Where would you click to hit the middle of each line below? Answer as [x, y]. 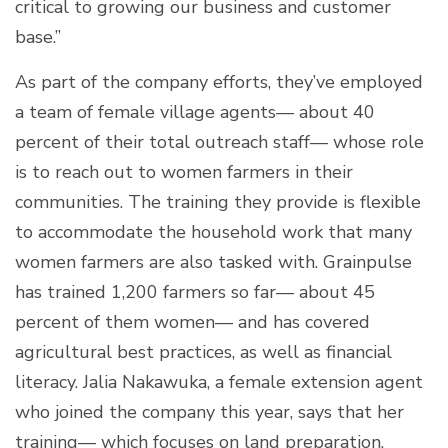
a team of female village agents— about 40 [195, 111]
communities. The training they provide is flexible [218, 201]
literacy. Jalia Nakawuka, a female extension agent [219, 381]
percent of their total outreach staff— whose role [219, 141]
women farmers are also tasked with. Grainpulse [213, 261]
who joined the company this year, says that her [209, 411]
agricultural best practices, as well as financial [203, 351]
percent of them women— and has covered [192, 321]
